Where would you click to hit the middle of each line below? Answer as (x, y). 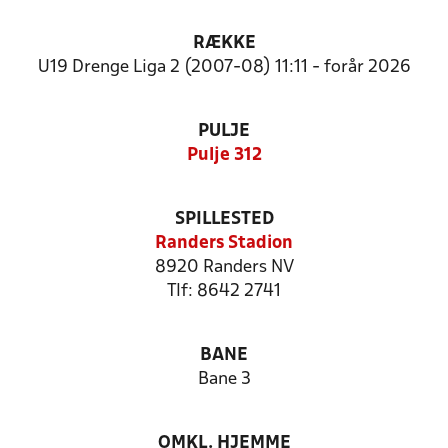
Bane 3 (224, 379)
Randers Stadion (224, 243)
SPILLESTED (224, 219)
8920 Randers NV (224, 267)
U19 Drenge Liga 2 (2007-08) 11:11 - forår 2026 (224, 67)
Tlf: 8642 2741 (224, 291)
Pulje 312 (224, 155)
